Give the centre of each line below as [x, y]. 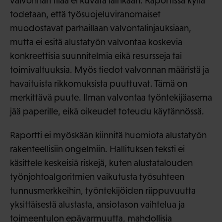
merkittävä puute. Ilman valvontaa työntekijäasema [111, 98]
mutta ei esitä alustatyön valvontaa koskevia [96, 42]
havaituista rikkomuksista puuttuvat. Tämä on [99, 84]
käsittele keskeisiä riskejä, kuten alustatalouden [101, 163]
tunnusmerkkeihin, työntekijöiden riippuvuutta [103, 191]
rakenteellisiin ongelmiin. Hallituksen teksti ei [97, 149]
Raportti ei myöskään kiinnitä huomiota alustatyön [108, 135]
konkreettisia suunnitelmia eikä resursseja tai [96, 56]
